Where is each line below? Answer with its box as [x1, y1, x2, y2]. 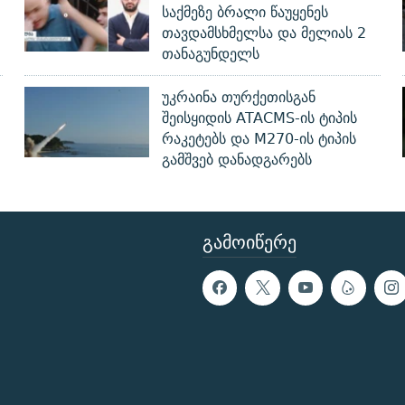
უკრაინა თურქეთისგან [161, 85, 316, 110]
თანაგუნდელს [161, 42, 259, 67]
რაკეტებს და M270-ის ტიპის [161, 127, 356, 152]
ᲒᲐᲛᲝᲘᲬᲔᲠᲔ [202, 226, 297, 259]
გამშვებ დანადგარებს [161, 147, 312, 173]
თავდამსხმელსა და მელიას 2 [161, 21, 366, 46]
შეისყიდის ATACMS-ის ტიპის [161, 106, 357, 131]
